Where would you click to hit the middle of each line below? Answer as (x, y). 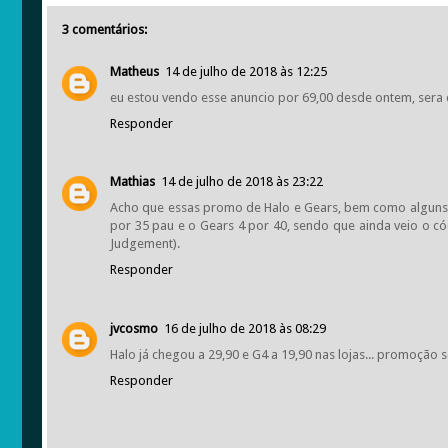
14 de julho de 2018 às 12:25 (246, 71)
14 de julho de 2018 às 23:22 (242, 182)
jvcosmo (134, 328)
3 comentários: (104, 29)
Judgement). (145, 244)
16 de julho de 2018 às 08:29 (245, 328)
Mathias (132, 182)
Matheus (134, 71)
